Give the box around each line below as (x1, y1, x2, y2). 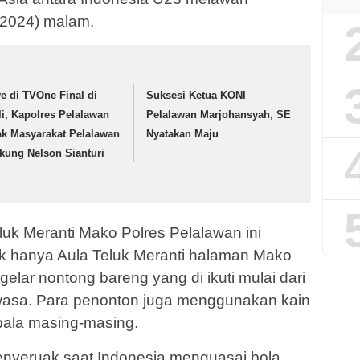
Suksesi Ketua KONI (146, 89, 247, 102)
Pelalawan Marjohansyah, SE (146, 108, 292, 121)
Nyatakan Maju (146, 128, 219, 141)
